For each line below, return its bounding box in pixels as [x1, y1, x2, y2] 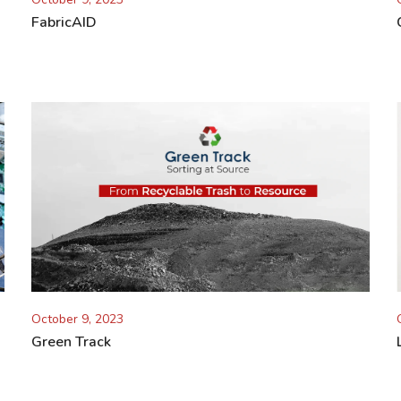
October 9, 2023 [31, 311, 124, 328]
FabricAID [31, 12, 98, 32]
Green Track [31, 332, 112, 353]
